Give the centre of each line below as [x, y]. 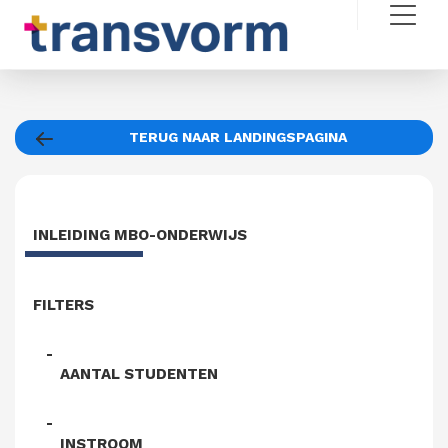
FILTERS [63, 304]
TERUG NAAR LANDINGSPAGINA [238, 137]
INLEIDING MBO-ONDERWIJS [140, 235]
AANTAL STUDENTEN [139, 374]
